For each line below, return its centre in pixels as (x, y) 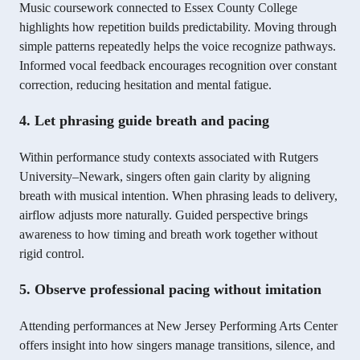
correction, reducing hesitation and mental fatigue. (145, 85)
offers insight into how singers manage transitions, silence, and (177, 346)
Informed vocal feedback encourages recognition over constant (178, 66)
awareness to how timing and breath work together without (168, 235)
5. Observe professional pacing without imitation (170, 290)
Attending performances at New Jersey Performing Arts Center (178, 326)
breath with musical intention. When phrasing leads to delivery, (178, 196)
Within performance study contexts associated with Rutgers (169, 157)
